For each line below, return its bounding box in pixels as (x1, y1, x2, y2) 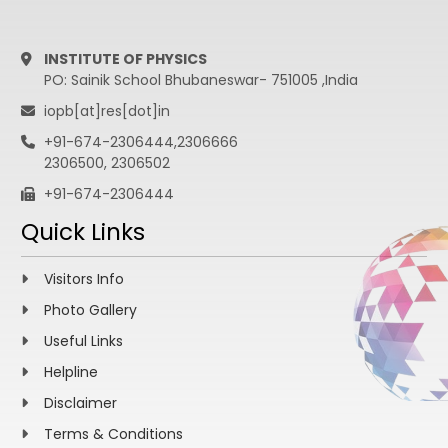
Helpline (43, 361, 98, 382)
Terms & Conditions (43, 423, 183, 444)
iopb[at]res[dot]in (43, 100, 170, 121)
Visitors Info (43, 268, 124, 289)
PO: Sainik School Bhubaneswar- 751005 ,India (43, 69, 358, 90)
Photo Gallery (43, 299, 137, 320)
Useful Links (43, 330, 123, 351)
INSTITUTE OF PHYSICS (43, 48, 207, 69)
